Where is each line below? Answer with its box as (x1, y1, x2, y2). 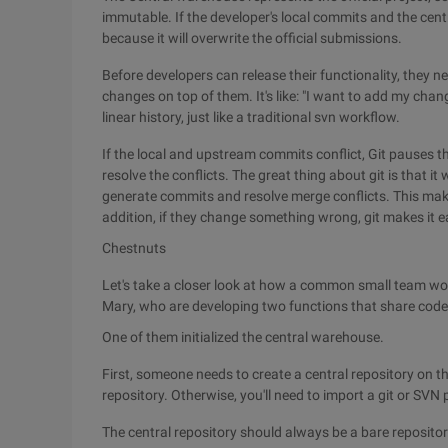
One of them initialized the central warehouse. (102, 329, 384, 345)
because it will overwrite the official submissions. (102, 30, 402, 46)
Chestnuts (102, 240, 166, 256)
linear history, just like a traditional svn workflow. (102, 109, 400, 125)
